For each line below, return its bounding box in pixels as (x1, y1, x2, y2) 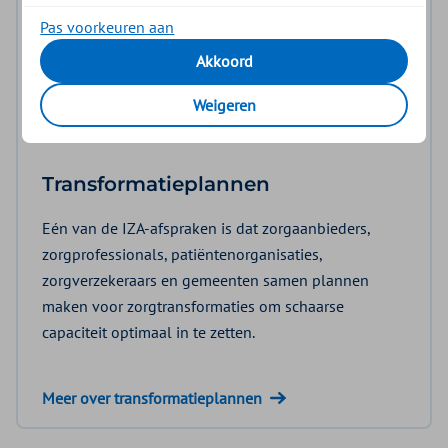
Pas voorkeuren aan (40, 17, 175, 37)
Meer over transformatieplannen (42, 387, 262, 408)
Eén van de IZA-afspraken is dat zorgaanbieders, (42, 217, 370, 238)
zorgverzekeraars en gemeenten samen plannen (42, 269, 369, 290)
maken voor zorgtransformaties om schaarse (42, 295, 344, 316)
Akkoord (195, 51, 253, 71)
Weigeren (192, 95, 256, 115)
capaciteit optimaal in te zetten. (42, 321, 255, 342)
